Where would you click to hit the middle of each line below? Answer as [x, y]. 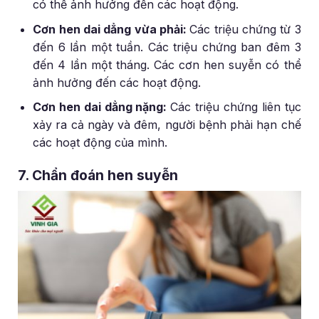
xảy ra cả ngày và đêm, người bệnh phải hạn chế [167, 125]
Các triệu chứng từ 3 [245, 29]
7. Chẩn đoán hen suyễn [98, 176]
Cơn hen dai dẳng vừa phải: [111, 29]
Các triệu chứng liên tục [236, 107]
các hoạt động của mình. [100, 143]
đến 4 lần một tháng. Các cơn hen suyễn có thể [167, 64]
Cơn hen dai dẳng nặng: [102, 107]
